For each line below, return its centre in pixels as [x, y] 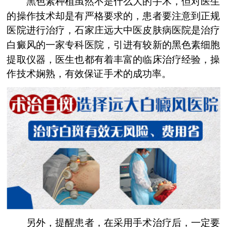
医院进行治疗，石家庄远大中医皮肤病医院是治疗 [113, 30]
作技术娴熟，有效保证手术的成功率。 [89, 74]
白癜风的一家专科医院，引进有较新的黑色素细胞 [113, 45]
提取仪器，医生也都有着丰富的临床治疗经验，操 [113, 59]
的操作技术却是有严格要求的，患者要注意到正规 [113, 16]
